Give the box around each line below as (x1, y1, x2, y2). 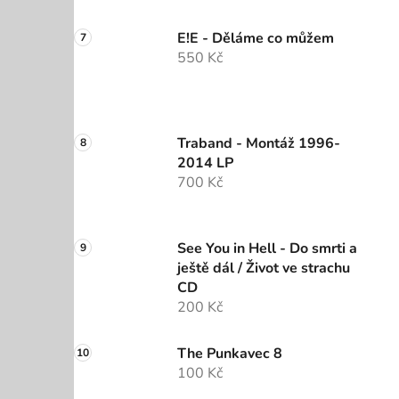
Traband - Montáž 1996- (177, 134, 340, 154)
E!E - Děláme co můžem (177, 28, 334, 49)
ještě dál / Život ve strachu (177, 258, 350, 279)
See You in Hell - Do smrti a (177, 239, 357, 259)
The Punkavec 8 (177, 344, 282, 364)
